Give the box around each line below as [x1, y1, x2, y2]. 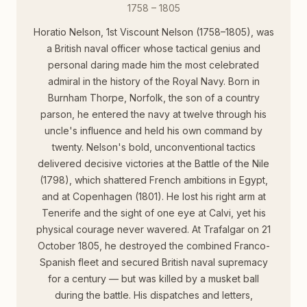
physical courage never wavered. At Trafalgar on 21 [36, 223, 271, 236]
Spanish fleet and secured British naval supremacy [39, 256, 268, 269]
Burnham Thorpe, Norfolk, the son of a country [47, 92, 260, 104]
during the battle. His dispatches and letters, [54, 289, 253, 302]
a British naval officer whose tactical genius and [47, 42, 260, 55]
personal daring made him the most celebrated [48, 59, 259, 71]
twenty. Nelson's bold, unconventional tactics [51, 141, 256, 153]
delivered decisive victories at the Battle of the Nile [38, 158, 269, 170]
